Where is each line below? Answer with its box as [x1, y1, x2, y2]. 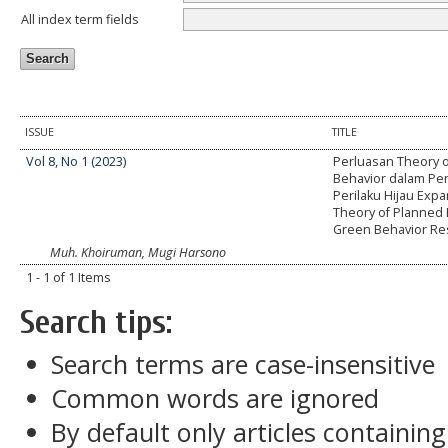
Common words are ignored [51, 381, 380, 415]
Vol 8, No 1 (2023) [26, 153, 127, 171]
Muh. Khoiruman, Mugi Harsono [50, 244, 226, 262]
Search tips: [20, 303, 172, 343]
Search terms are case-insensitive [51, 347, 436, 381]
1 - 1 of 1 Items [26, 269, 112, 287]
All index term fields [21, 10, 139, 28]
